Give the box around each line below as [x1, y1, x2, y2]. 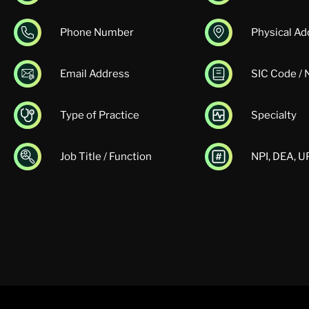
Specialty [251, 109, 297, 122]
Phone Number [60, 26, 134, 39]
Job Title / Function [60, 150, 152, 163]
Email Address [60, 68, 130, 81]
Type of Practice [60, 109, 139, 122]
